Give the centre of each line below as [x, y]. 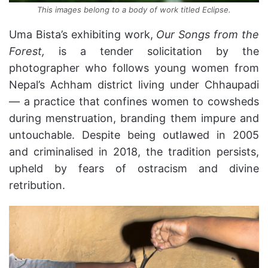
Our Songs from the [208, 34]
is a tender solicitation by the [152, 51]
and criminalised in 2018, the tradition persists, [134, 151]
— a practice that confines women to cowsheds [134, 101]
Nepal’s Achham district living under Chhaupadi [134, 84]
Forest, [27, 51]
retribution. [37, 185]
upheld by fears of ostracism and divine [134, 168]
